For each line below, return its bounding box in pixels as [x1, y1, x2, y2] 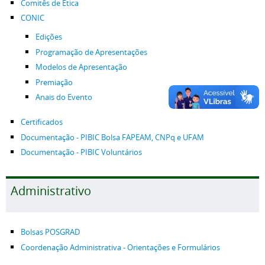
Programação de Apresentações [35, 47, 147, 57]
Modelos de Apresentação [35, 62, 127, 72]
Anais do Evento [35, 92, 92, 102]
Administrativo [11, 183, 91, 199]
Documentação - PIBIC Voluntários [21, 147, 142, 157]
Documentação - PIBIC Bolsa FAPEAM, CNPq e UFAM [21, 132, 204, 143]
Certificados [21, 117, 63, 127]
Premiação [35, 77, 73, 88]
